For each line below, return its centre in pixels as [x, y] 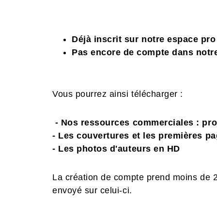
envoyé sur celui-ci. [92, 191]
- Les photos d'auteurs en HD [116, 149]
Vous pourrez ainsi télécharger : [118, 94]
